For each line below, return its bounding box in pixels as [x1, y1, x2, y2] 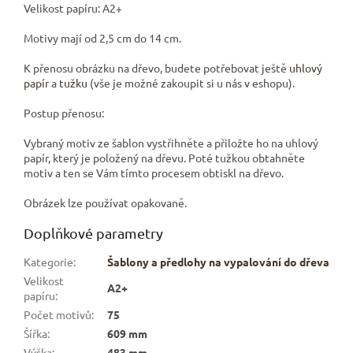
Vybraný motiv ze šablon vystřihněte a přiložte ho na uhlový [24, 135, 318, 150]
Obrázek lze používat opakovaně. [24, 195, 189, 210]
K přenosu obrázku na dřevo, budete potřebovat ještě [24, 60, 289, 75]
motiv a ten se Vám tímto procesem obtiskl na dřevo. [24, 165, 286, 180]
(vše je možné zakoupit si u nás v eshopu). [87, 75, 295, 90]
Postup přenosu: [24, 105, 104, 120]
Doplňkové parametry [24, 224, 163, 241]
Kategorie [24, 254, 73, 269]
